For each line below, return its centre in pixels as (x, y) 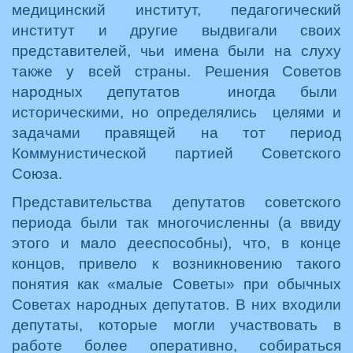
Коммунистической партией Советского (176, 153)
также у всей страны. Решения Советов (176, 71)
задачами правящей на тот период (176, 133)
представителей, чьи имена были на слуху (176, 51)
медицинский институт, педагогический (176, 10)
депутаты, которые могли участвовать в (176, 325)
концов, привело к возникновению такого (176, 264)
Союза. (37, 174)
